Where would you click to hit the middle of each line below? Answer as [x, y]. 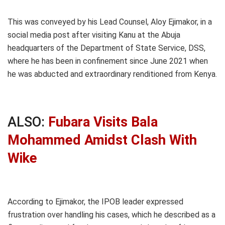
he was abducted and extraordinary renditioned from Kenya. [112, 74]
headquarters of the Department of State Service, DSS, [106, 48]
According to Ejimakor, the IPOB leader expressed [95, 202]
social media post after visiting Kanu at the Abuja [94, 35]
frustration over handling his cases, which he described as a [111, 215]
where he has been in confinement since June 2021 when [108, 61]
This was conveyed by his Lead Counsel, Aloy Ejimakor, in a [110, 22]
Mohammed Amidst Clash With [102, 140]
